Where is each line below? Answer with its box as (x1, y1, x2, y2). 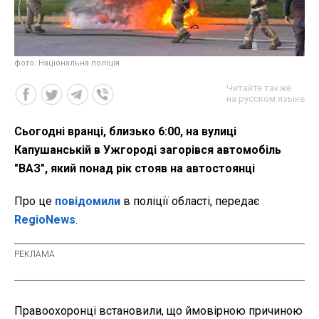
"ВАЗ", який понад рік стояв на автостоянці (14, 161, 255, 175)
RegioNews (14, 212, 75, 226)
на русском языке (226, 93, 305, 104)
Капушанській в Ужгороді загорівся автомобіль (14, 142, 281, 157)
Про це (14, 194, 52, 208)
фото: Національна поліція (14, 58, 120, 68)
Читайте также (226, 82, 291, 93)
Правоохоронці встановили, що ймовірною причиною (14, 303, 303, 318)
